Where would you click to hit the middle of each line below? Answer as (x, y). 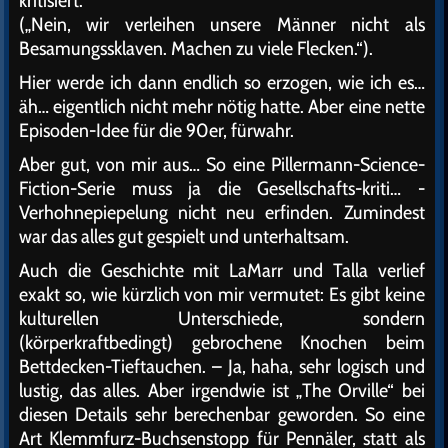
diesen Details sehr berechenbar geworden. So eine (222, 413)
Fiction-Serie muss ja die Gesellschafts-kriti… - (222, 187)
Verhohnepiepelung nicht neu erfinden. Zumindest (222, 211)
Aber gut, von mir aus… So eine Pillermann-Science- (222, 163)
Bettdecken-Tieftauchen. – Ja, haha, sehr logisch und (222, 365)
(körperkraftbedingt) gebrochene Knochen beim (222, 341)
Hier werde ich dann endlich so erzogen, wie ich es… (222, 81)
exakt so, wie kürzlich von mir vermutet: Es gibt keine (222, 293)
